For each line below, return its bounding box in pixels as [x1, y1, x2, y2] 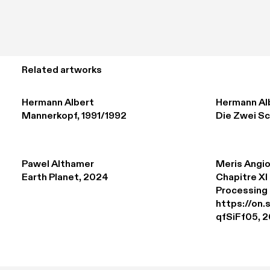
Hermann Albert [22, 98, 94, 108]
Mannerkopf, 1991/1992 [22, 111, 127, 121]
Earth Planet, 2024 [22, 173, 108, 183]
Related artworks [22, 65, 102, 75]
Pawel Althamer [22, 160, 94, 169]
